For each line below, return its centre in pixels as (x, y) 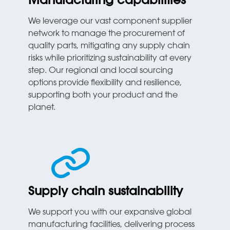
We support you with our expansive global (110, 213)
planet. (42, 108)
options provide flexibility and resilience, (105, 83)
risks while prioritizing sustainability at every (110, 59)
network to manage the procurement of (107, 34)
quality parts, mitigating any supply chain (109, 46)
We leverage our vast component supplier (110, 22)
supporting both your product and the (103, 96)
